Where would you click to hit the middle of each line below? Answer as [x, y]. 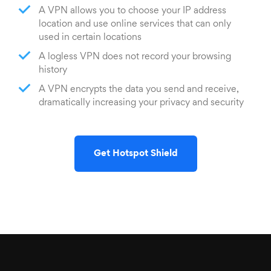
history [53, 70]
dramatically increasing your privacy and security [141, 103]
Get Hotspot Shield [135, 153]
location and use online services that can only [135, 24]
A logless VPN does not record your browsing [135, 57]
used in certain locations [90, 37]
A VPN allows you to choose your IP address [132, 11]
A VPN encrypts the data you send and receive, [139, 89]
